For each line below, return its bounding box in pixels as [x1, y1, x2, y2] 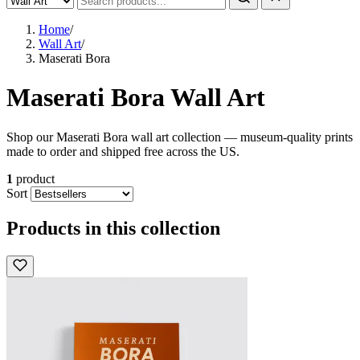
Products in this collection [6, 217, 220, 239]
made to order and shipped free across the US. [6, 144, 239, 158]
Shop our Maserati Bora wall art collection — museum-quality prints [6, 129, 353, 144]
